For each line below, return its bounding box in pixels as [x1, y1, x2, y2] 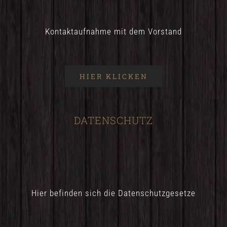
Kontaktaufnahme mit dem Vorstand [45, 26, 182, 36]
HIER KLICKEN [79, 71, 148, 81]
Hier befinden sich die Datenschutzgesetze [31, 187, 196, 198]
